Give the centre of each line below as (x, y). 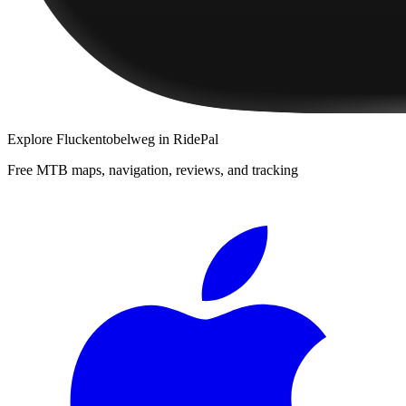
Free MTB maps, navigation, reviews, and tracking (153, 169)
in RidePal (187, 139)
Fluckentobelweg (106, 139)
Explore (32, 139)
